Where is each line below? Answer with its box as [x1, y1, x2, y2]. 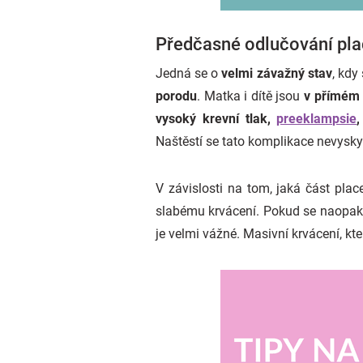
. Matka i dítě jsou [197, 88, 305, 104]
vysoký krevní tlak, [156, 111, 277, 126]
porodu [156, 88, 197, 104]
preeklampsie [276, 111, 357, 126]
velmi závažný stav [221, 66, 332, 81]
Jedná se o [156, 66, 222, 81]
